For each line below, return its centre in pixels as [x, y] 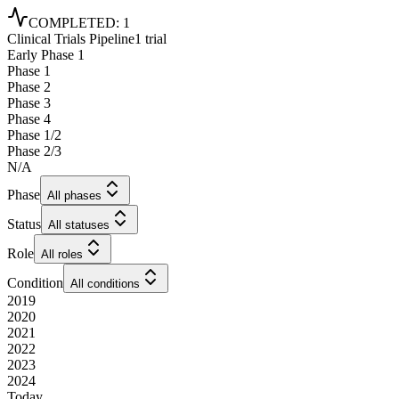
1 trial [151, 39]
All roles [62, 255]
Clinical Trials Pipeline [71, 39]
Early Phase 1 [46, 55]
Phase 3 [29, 103]
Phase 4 [29, 119]
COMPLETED [72, 23]
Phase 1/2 [34, 135]
